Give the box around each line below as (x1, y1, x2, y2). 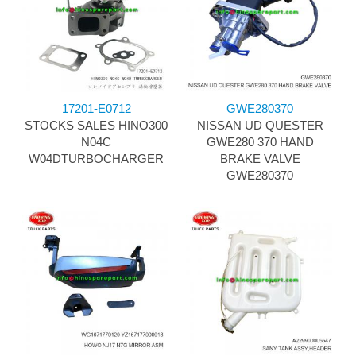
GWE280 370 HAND (206, 135, 314, 149)
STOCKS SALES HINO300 (25, 118, 168, 133)
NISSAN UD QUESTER (196, 118, 323, 133)
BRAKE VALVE (219, 152, 300, 166)
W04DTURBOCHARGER (29, 152, 164, 166)
